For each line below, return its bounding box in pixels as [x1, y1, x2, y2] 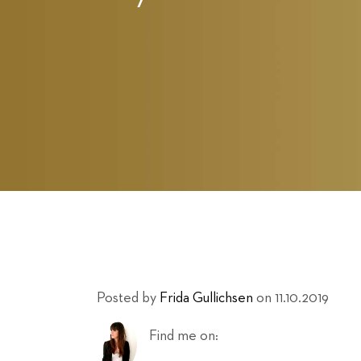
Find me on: [149, 329, 218, 343]
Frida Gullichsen [160, 291, 253, 305]
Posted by [97, 291, 156, 305]
